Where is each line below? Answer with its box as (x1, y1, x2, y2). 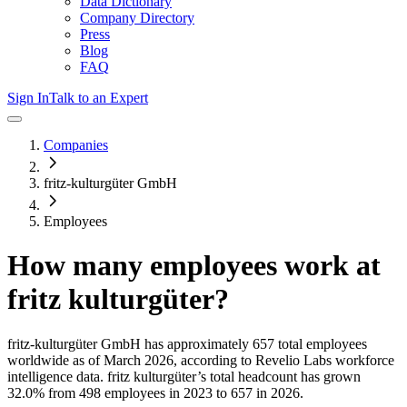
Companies (44, 137, 108, 153)
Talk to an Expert (49, 90, 148, 105)
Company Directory (80, 10, 194, 25)
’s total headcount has (197, 368, 323, 384)
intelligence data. (7, 368, 104, 384)
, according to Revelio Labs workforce (174, 352, 394, 368)
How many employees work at (7, 249, 381, 283)
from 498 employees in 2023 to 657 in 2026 (45, 384, 300, 401)
